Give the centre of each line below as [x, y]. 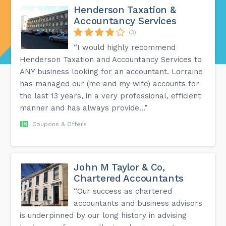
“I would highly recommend [125, 47]
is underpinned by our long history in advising [103, 215]
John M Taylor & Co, [119, 167]
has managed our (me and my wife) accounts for [110, 83]
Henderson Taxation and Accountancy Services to [111, 59]
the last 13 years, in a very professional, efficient [110, 96]
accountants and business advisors [138, 203]
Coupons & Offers [60, 124]
